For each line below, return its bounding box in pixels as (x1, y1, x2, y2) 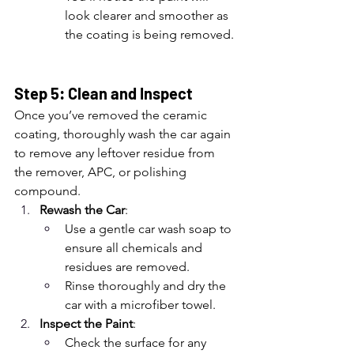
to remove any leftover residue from (14, 145, 218, 160)
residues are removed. (65, 259, 190, 274)
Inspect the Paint (40, 316, 133, 331)
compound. (14, 183, 81, 198)
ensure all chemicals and (65, 240, 205, 255)
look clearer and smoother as (65, 8, 232, 23)
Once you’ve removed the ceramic (14, 107, 210, 122)
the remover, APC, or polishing (14, 164, 190, 179)
